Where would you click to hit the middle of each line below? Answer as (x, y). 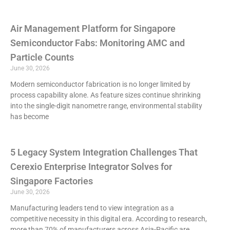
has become (30, 117)
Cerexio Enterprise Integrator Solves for (91, 167)
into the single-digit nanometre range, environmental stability (106, 106)
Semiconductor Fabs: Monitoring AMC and (98, 43)
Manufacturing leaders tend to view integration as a (92, 208)
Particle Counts (42, 57)
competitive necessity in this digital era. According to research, (109, 219)
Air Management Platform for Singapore (93, 29)
